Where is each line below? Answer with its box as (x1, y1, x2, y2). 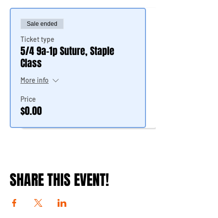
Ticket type (20, 35, 54, 43)
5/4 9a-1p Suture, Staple (20, 43, 114, 58)
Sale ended (27, 20, 57, 27)
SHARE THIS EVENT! (10, 169, 109, 191)
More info (20, 76, 49, 85)
